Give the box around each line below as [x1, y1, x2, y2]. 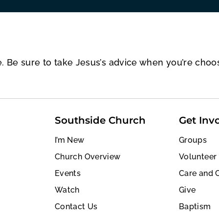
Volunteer [179, 152, 217, 161]
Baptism [179, 201, 211, 211]
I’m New [55, 135, 85, 145]
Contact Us [55, 201, 98, 211]
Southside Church [55, 114, 146, 126]
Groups [179, 135, 207, 145]
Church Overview [55, 152, 121, 161]
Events [55, 168, 81, 178]
